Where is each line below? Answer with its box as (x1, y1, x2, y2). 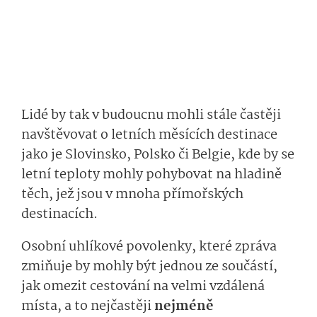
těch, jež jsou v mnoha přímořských (21, 183, 243, 205)
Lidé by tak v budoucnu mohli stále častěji (21, 104, 281, 126)
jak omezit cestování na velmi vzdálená (21, 275, 265, 297)
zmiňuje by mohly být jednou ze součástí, (21, 255, 277, 277)
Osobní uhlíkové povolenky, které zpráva (21, 236, 277, 258)
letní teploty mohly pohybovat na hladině (21, 163, 282, 185)
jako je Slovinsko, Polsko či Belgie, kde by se (21, 144, 294, 166)
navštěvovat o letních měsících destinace (21, 124, 277, 146)
